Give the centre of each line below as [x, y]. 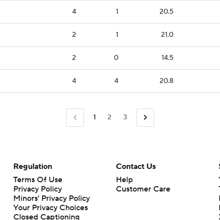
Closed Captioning [46, 207]
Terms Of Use [38, 179]
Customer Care [143, 189]
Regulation [32, 166]
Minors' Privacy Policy [51, 198]
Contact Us [136, 166]
